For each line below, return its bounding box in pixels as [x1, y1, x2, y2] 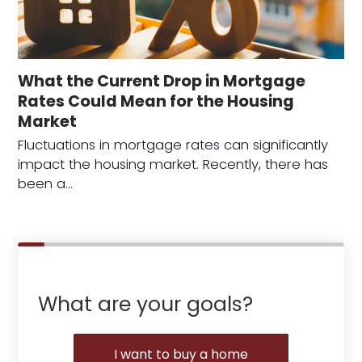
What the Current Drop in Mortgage [18, 70, 306, 92]
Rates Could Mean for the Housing [18, 90, 295, 112]
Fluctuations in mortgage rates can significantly [18, 136, 329, 154]
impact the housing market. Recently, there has [18, 155, 329, 174]
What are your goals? [38, 290, 254, 318]
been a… [18, 175, 74, 193]
